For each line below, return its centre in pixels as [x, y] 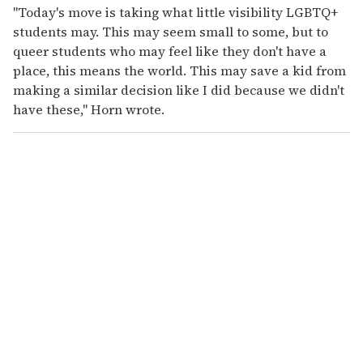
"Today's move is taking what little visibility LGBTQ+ [175, 13]
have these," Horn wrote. [89, 110]
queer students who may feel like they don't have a [170, 51]
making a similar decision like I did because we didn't [179, 90]
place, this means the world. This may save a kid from [179, 71]
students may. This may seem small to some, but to [171, 32]
